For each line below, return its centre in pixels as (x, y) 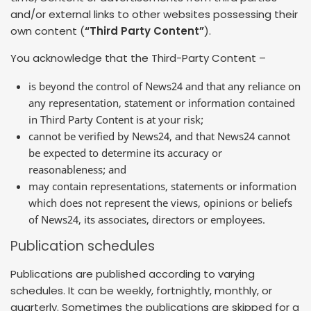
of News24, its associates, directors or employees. (147, 219)
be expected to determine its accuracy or (125, 152)
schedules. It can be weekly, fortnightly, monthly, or (141, 291)
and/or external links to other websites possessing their (154, 14)
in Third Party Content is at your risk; (116, 119)
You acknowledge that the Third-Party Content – (138, 58)
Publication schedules (83, 246)
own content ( (48, 31)
